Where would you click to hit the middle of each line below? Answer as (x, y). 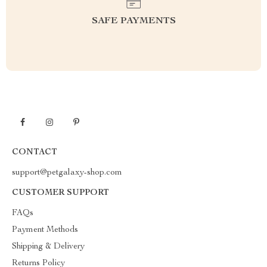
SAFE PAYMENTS (133, 21)
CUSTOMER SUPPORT (60, 193)
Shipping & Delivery (48, 247)
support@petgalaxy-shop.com (67, 173)
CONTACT (35, 153)
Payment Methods (45, 230)
